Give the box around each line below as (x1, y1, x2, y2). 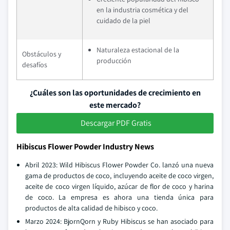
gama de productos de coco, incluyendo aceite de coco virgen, (25, 171, 214, 180)
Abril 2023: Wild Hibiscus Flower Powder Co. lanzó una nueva (25, 160, 214, 169)
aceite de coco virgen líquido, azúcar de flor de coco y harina (25, 182, 214, 191)
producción (97, 56, 131, 65)
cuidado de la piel (97, 16, 150, 25)
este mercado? (89, 100, 141, 110)
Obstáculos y (22, 49, 61, 59)
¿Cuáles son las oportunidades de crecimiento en (29, 87, 201, 98)
